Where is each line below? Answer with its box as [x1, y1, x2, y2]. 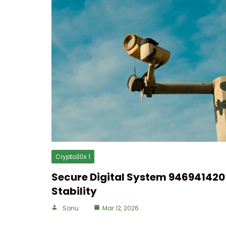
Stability [51, 184, 97, 198]
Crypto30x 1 [55, 152, 90, 161]
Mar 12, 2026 [102, 204, 139, 212]
